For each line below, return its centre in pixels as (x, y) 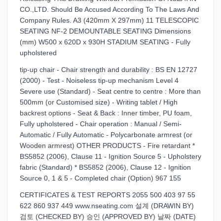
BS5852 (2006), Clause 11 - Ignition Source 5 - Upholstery (110, 156)
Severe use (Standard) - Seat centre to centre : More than (110, 91)
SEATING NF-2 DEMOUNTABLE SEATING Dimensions (105, 31)
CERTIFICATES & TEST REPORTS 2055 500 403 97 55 (108, 195)
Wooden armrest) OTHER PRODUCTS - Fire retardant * (107, 146)
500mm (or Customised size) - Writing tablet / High (99, 102)
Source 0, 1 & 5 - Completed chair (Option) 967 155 (100, 178)
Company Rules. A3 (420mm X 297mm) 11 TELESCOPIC (109, 20)
